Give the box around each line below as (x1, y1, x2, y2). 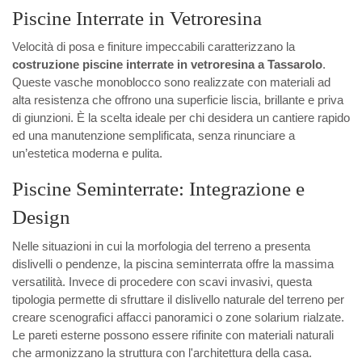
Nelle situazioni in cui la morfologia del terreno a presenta (12, 238, 310, 253)
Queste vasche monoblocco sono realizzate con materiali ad (12, 75, 330, 90)
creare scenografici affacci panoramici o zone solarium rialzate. (12, 309, 344, 324)
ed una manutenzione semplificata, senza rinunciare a (12, 128, 295, 143)
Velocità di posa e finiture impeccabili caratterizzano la (12, 40, 295, 54)
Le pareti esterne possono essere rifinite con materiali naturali (12, 327, 334, 342)
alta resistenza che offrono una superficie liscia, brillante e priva (12, 93, 343, 107)
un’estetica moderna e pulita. (12, 146, 162, 161)
